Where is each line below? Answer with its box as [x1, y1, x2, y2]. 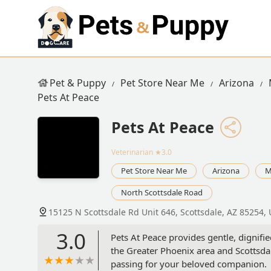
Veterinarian [111, 147, 153, 158]
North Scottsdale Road [121, 187, 203, 198]
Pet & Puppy [50, 76, 106, 90]
